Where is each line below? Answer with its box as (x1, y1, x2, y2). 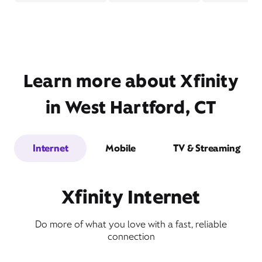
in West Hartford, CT (45, 96, 217, 119)
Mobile (105, 142, 136, 154)
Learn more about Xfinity (23, 70, 239, 92)
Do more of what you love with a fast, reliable (35, 218, 227, 230)
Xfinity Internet (61, 185, 201, 209)
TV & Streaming (173, 142, 240, 154)
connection (107, 230, 155, 243)
